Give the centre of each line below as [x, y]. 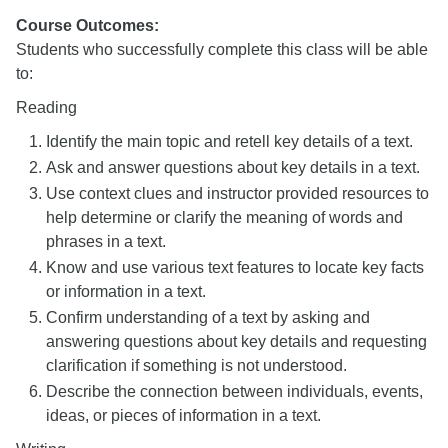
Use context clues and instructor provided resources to [237, 193]
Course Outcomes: [87, 25]
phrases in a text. [106, 241]
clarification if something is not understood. [196, 365]
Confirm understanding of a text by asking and [208, 317]
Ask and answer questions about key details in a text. [233, 167]
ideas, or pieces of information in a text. [183, 415]
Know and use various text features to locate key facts [235, 267]
